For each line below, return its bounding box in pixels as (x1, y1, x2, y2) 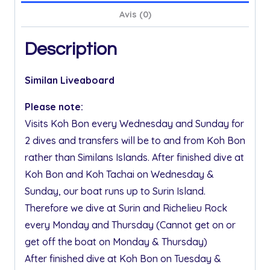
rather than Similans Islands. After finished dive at (25, 151, 244, 164)
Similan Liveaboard (25, 74, 115, 87)
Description (25, 40, 117, 59)
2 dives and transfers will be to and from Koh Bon (25, 134, 245, 147)
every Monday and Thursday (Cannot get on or (25, 219, 236, 231)
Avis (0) (119, 8, 151, 20)
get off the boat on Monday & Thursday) (25, 236, 207, 248)
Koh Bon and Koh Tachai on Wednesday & (25, 168, 214, 181)
